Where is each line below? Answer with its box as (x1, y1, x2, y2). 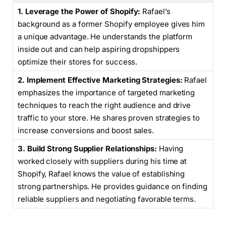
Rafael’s (140, 6, 171, 16)
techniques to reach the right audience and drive (18, 100, 191, 110)
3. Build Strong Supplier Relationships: (18, 143, 157, 153)
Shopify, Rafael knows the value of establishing (18, 168, 185, 179)
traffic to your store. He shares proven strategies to (18, 112, 200, 123)
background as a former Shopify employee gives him (18, 19, 205, 29)
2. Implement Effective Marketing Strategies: (18, 75, 183, 85)
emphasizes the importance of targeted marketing (18, 87, 195, 97)
